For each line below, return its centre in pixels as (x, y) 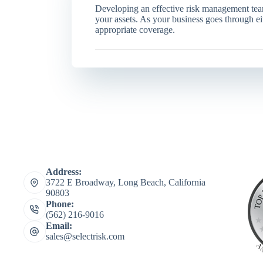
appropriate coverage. (135, 30)
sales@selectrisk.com (85, 237)
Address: (63, 172)
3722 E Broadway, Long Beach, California (125, 183)
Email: (59, 226)
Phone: (60, 204)
